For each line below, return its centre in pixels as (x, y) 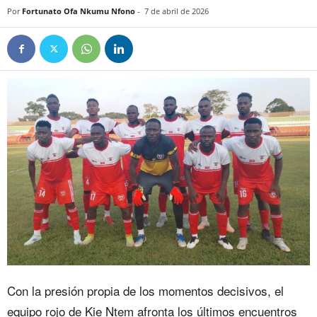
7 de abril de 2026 (177, 11)
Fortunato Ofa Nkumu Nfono (79, 11)
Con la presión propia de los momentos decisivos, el (145, 291)
